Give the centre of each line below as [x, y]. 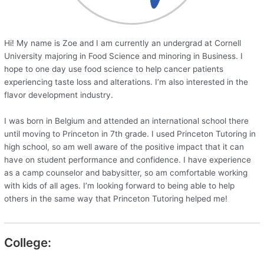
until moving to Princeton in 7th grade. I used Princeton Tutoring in [130, 133]
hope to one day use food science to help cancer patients [114, 69]
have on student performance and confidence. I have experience [128, 159]
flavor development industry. [59, 95]
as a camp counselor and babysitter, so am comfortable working [126, 172]
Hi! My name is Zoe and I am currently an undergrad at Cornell [123, 43]
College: [28, 242]
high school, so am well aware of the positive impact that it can [124, 146]
